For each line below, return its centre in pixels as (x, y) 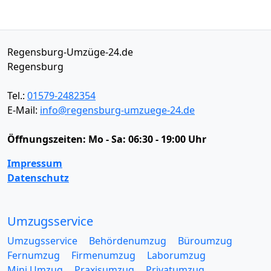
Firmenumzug (103, 255)
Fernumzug (34, 255)
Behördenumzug (128, 240)
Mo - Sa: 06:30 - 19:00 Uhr (147, 139)
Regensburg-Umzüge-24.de (70, 52)
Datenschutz (38, 178)
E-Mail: (24, 110)
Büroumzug (205, 240)
